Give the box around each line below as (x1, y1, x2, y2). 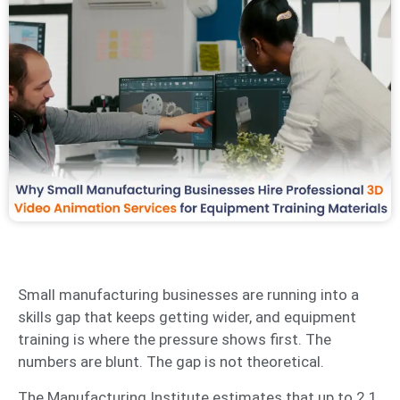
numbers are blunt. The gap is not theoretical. (18, 353, 328, 371)
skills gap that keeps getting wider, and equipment (18, 308, 356, 327)
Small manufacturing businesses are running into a (18, 286, 359, 304)
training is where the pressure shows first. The (18, 330, 331, 349)
